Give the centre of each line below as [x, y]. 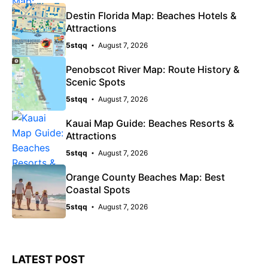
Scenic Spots [96, 82]
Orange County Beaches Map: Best [145, 177]
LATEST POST [48, 259]
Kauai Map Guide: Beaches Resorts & [150, 123]
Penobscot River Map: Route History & [153, 69]
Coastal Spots [98, 189]
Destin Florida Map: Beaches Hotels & [151, 15]
